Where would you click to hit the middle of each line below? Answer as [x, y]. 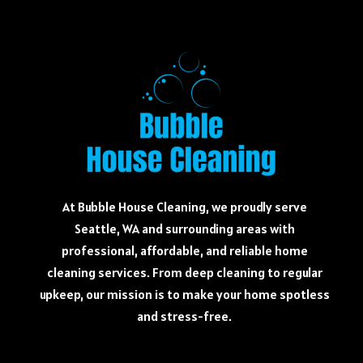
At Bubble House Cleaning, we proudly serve [184, 207]
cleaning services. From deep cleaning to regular [184, 273]
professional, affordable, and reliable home [184, 251]
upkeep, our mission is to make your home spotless [184, 295]
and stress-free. [185, 316]
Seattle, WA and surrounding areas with [184, 229]
